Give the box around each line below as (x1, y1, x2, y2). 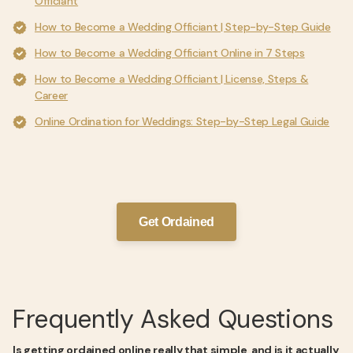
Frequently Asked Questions (13, 303, 333, 336)
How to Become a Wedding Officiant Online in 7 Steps (35, 46, 305, 60)
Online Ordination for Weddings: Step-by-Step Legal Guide (35, 114, 330, 128)
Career (35, 88, 69, 102)
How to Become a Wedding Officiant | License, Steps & (35, 72, 309, 86)
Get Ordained (138, 215, 215, 229)
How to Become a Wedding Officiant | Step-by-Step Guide (35, 20, 331, 34)
